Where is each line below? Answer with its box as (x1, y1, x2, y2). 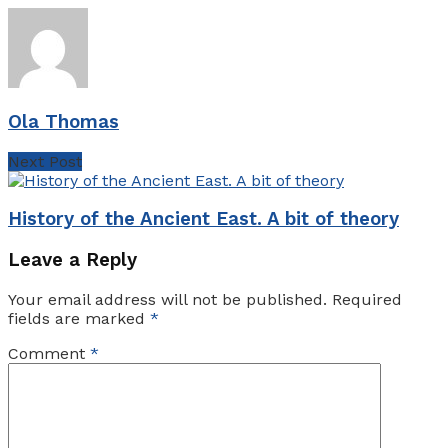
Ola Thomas (8, 110, 119, 133)
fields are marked (8, 308, 150, 328)
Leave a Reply (8, 249, 137, 272)
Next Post (8, 151, 82, 171)
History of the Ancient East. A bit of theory (8, 208, 399, 231)
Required (332, 289, 402, 309)
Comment (8, 343, 90, 363)
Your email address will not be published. (8, 289, 327, 309)
